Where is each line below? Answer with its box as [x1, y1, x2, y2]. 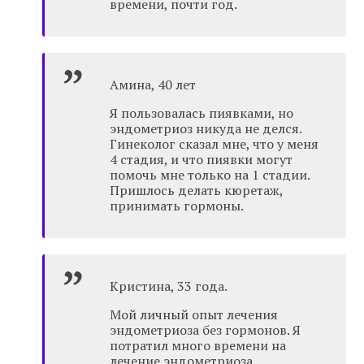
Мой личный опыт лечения [110, 305, 279, 324]
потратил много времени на [110, 336, 287, 355]
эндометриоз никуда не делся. [110, 119, 302, 138]
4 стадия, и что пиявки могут [110, 150, 293, 169]
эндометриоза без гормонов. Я [110, 321, 301, 340]
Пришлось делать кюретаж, [110, 181, 284, 200]
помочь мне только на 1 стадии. [110, 166, 310, 184]
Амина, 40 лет [110, 76, 197, 94]
